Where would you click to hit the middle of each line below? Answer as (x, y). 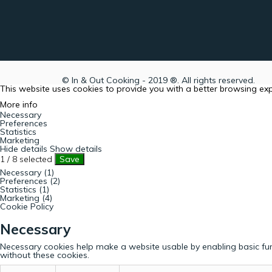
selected (36, 159)
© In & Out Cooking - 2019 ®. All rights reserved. (158, 80)
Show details (76, 148)
